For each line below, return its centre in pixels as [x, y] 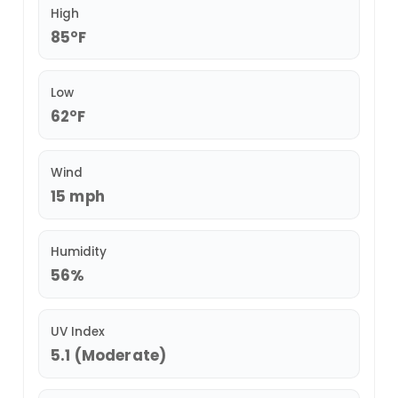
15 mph [77, 196]
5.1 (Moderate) [108, 356]
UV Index [77, 332]
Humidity [78, 252]
